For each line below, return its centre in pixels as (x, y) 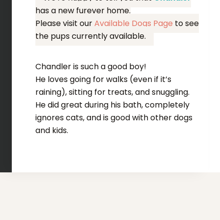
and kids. (53, 131)
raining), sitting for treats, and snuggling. (112, 92)
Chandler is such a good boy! (91, 67)
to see (186, 24)
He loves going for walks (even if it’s (103, 80)
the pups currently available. (90, 36)
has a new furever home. (83, 11)
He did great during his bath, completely (112, 105)
